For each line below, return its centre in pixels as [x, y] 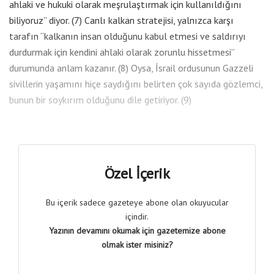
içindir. [137, 216]
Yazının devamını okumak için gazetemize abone [137, 230]
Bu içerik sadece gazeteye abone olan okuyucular [137, 202]
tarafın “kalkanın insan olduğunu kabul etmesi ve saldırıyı [128, 36]
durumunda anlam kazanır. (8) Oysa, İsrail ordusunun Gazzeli [131, 68]
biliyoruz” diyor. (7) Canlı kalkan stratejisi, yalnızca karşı [121, 20]
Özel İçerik [137, 173]
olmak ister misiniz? [137, 244]
